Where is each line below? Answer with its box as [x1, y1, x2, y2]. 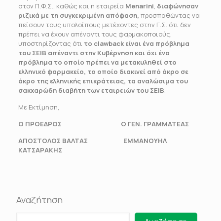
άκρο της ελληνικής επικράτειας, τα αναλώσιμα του [18, 76, 188, 85]
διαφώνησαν [156, 1, 198, 10]
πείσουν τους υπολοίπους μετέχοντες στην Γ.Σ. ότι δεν [18, 20, 191, 29]
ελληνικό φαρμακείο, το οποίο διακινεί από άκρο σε [18, 67, 188, 76]
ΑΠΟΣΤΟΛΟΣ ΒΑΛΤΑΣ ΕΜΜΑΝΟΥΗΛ [18, 136, 167, 145]
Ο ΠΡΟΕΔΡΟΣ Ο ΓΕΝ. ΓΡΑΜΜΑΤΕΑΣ [18, 119, 189, 128]
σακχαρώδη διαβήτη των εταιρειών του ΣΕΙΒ [18, 86, 164, 95]
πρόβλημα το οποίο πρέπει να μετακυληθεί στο [18, 58, 177, 67]
